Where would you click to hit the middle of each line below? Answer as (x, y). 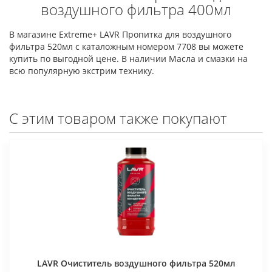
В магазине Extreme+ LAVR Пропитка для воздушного (120, 34)
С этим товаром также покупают (118, 118)
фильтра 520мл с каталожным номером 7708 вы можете (126, 46)
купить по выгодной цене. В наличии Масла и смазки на (128, 59)
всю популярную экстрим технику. (82, 71)
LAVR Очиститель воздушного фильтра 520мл (136, 263)
